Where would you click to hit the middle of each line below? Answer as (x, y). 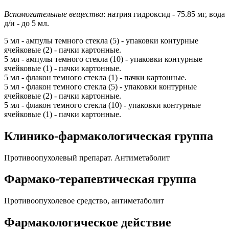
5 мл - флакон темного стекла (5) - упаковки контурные (100, 86)
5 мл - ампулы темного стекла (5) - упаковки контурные (101, 40)
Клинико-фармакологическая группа (109, 136)
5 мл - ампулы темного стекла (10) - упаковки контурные (103, 59)
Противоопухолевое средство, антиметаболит (84, 201)
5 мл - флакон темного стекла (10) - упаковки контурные (102, 105)
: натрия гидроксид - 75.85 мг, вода (164, 14)
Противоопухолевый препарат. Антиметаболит (87, 157)
